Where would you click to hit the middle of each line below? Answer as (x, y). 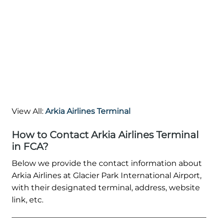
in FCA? (30, 146)
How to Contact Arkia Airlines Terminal (105, 135)
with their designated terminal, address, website (106, 187)
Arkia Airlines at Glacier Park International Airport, (107, 175)
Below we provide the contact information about (107, 163)
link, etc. (27, 200)
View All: (28, 111)
